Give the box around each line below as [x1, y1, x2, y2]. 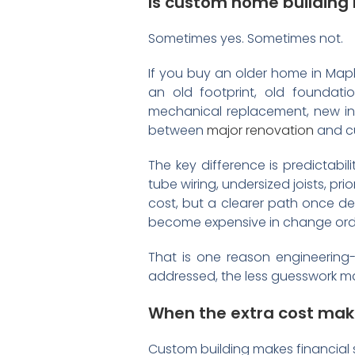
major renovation [207, 121, 314, 140]
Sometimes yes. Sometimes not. [148, 29, 343, 48]
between [148, 121, 207, 140]
